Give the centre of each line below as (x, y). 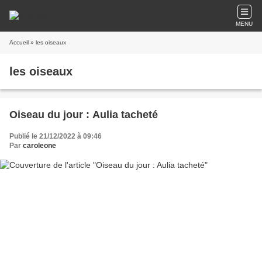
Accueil (19, 42)
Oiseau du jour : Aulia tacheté (84, 115)
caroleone (39, 146)
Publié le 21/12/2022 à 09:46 (56, 136)
